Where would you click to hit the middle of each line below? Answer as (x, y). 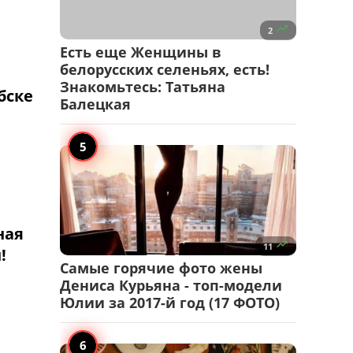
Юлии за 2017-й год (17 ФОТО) (170, 303)
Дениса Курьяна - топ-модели (171, 286)
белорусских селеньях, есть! (165, 70)
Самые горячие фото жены (161, 268)
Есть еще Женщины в (141, 52)
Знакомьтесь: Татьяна (143, 87)
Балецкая (95, 104)
